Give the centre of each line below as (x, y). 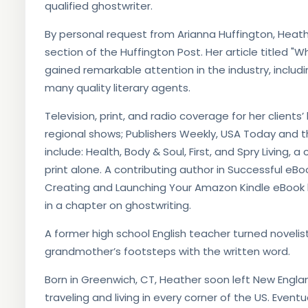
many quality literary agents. (117, 88)
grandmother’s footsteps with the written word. (167, 251)
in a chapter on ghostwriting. (118, 205)
